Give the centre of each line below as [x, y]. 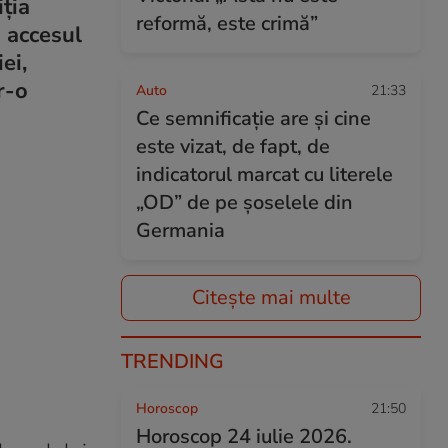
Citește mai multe [271, 297]
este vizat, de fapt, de [233, 146]
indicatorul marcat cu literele [264, 174]
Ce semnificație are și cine [253, 118]
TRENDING [172, 361]
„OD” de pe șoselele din [244, 202]
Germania [180, 230]
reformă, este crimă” [227, 23]
